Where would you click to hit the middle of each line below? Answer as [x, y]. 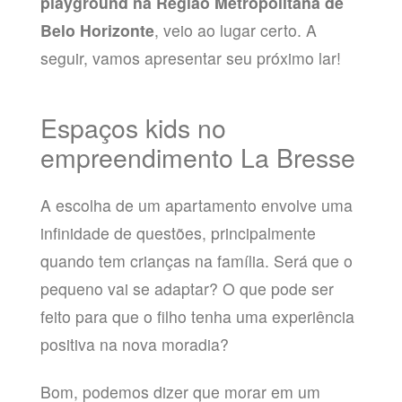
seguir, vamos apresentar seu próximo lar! [190, 57]
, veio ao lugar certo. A [235, 30]
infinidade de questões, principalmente [178, 232]
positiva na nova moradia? [134, 344]
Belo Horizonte [97, 30]
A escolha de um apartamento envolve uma [196, 205]
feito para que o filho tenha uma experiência [197, 316]
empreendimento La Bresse [197, 156]
